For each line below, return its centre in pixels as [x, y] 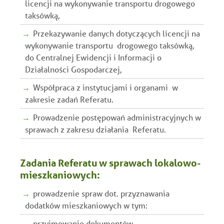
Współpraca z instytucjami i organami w [105, 87]
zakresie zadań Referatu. [69, 99]
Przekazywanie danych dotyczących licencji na [116, 33]
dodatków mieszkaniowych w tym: [86, 205]
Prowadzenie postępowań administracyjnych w [117, 117]
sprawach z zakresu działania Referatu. [95, 129]
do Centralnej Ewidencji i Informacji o [93, 57]
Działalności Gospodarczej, [73, 69]
